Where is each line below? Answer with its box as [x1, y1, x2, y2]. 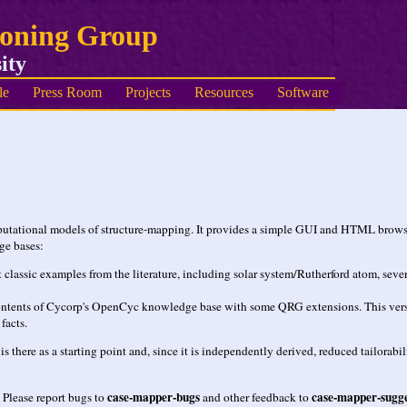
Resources [194, 84, 253, 101]
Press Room [33, 84, 102, 101]
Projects [125, 84, 171, 101]
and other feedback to [200, 388, 312, 405]
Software [277, 84, 329, 101]
